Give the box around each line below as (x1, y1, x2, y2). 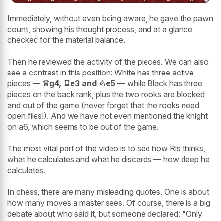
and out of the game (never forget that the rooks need (7, 100, 199, 110)
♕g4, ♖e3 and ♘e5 (42, 78, 115, 89)
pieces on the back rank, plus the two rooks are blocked (7, 89, 205, 100)
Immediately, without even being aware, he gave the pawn (7, 13, 213, 24)
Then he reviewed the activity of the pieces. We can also (7, 57, 209, 67)
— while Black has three (115, 78, 202, 89)
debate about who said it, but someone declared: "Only (7, 209, 202, 219)
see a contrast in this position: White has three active (7, 68, 194, 78)
